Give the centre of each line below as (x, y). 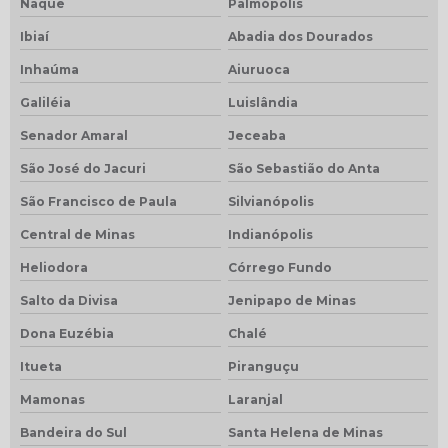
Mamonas (52, 399)
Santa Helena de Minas (305, 432)
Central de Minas (77, 234)
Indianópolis (270, 234)
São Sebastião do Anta (303, 168)
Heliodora (54, 267)
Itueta (41, 366)
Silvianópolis (270, 201)
